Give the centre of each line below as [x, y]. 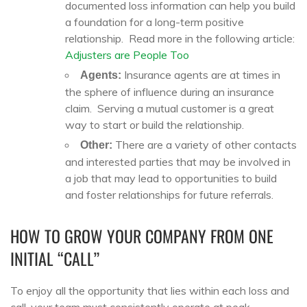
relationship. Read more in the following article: [180, 38]
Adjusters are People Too [127, 55]
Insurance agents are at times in [201, 75]
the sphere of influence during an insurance [170, 92]
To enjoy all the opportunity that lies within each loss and [150, 291]
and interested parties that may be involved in [178, 162]
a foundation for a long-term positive [155, 22]
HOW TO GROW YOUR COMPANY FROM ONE [142, 236]
